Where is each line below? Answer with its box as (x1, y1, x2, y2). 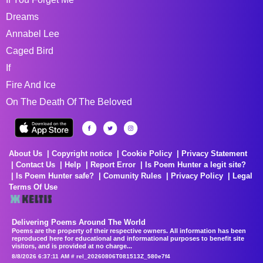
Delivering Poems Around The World (12, 217, 146, 227)
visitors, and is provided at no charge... (12, 242, 132, 249)
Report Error (90, 160, 136, 169)
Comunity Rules (103, 171, 161, 180)
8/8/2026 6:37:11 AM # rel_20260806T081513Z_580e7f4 (12, 252, 170, 259)
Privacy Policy (171, 171, 223, 180)
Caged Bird (6, 45, 53, 56)
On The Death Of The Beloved (6, 96, 132, 107)
